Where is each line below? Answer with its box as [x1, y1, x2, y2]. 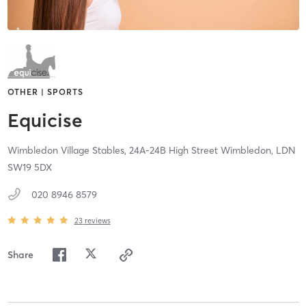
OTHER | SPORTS [7, 87, 83, 98]
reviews [84, 215, 111, 225]
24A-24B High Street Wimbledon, [128, 144, 276, 157]
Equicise [7, 109, 83, 133]
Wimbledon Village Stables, [7, 144, 129, 157]
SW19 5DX [7, 161, 52, 174]
